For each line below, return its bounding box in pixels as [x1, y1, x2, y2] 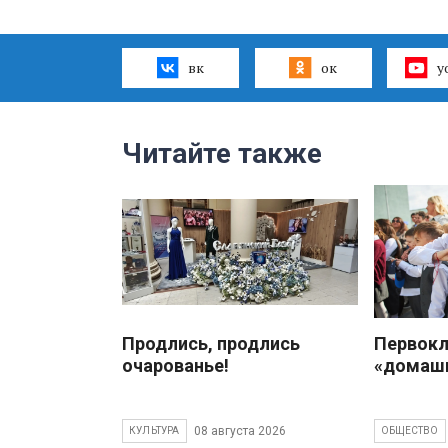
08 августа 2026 [193, 423, 286, 438]
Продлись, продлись [122, 333, 300, 355]
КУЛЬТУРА [129, 425, 180, 437]
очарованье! [122, 355, 229, 377]
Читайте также [122, 137, 322, 171]
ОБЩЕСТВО [381, 425, 439, 437]
